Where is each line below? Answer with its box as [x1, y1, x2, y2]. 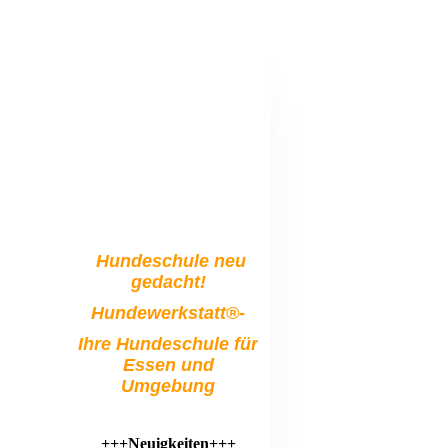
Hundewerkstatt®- [91, 303, 245, 323]
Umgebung [121, 376, 215, 396]
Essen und [122, 355, 214, 375]
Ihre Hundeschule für [78, 334, 258, 354]
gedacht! [130, 272, 206, 292]
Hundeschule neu [90, 251, 246, 271]
